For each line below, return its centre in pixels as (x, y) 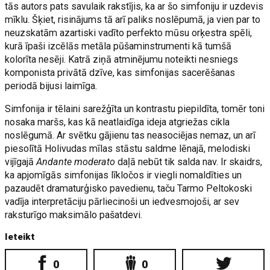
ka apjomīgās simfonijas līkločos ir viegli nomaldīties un (124, 175)
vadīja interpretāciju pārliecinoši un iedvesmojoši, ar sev (122, 201)
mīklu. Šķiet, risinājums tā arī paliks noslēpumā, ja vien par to (133, 19)
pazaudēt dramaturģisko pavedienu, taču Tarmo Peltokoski (129, 188)
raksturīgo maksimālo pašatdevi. (74, 215)
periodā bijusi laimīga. (51, 86)
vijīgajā (21, 162)
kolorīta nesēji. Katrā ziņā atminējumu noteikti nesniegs (122, 59)
